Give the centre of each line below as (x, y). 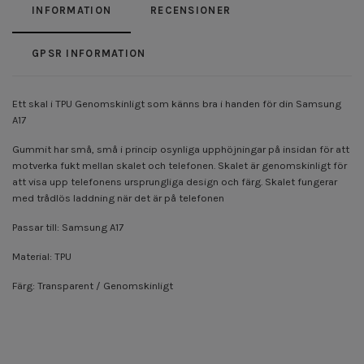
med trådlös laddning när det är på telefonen (118, 197)
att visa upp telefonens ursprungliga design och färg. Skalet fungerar (175, 181)
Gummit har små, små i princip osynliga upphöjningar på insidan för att (181, 149)
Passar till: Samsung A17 (68, 227)
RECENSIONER (191, 10)
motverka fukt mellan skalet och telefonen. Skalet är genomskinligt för (180, 165)
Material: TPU (42, 256)
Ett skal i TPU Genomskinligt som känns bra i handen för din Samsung (177, 103)
